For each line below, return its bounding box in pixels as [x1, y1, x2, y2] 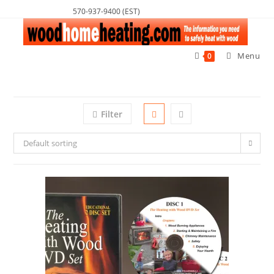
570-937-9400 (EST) [73, 6, 140, 17]
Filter [100, 108, 122, 120]
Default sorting [23, 138, 78, 149]
